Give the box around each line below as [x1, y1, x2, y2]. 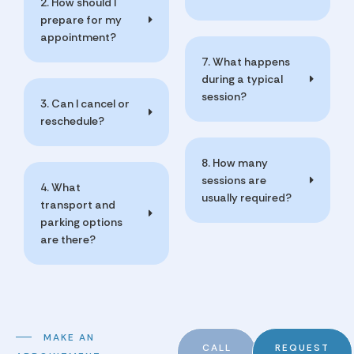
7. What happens [201, 54, 290, 69]
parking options [40, 214, 122, 229]
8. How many [201, 155, 268, 170]
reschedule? [40, 113, 104, 128]
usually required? [201, 190, 292, 205]
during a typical [201, 71, 283, 86]
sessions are [201, 172, 266, 187]
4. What [40, 179, 81, 194]
